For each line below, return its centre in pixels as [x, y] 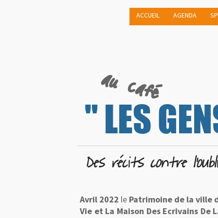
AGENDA [185, 15]
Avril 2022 [99, 199]
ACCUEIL [148, 15]
